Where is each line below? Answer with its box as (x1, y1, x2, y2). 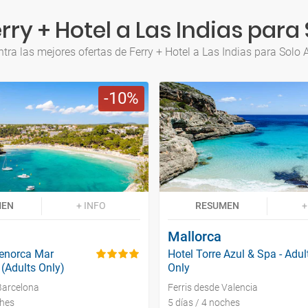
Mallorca (168, 228, 221, 245)
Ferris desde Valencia (168, 282, 258, 294)
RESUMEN (195, 200, 239, 212)
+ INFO (76, 200, 106, 212)
